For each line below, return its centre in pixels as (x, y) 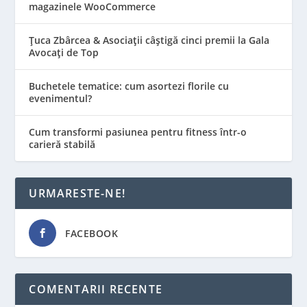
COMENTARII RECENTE (96, 289)
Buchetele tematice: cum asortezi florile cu (129, 86)
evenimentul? (61, 98)
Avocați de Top (64, 52)
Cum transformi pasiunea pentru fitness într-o (138, 132)
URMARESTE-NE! (77, 193)
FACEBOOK (92, 233)
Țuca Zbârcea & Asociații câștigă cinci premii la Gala (149, 40)
